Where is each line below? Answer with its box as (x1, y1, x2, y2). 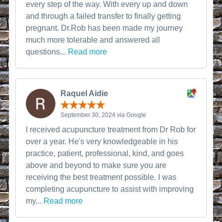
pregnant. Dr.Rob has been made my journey (26, 24, 183, 32)
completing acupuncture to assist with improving (26, 184, 194, 193)
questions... (26, 48, 68, 56)
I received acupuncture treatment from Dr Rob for (26, 125, 196, 134)
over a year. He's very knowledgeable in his (26, 137, 178, 146)
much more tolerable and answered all (26, 36, 161, 44)
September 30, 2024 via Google (60, 111, 147, 118)
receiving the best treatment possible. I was (26, 172, 177, 181)
